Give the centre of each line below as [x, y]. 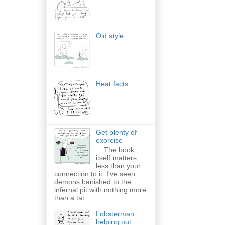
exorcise [109, 140]
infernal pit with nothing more [100, 190]
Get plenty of [116, 132]
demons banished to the [93, 182]
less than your [118, 165]
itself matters [116, 157]
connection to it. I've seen [95, 174]
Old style [109, 35]
